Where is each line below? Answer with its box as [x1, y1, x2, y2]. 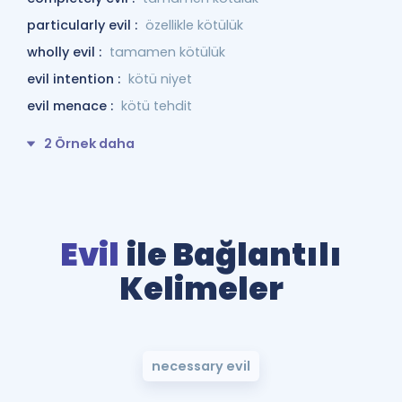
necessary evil [152, 356, 250, 375]
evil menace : [27, 97, 117, 115]
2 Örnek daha [44, 135, 135, 153]
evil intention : [27, 70, 124, 88]
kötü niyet [128, 70, 192, 88]
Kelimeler [118, 266, 284, 310]
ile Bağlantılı [127, 232, 342, 276]
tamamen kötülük [109, 43, 225, 61]
